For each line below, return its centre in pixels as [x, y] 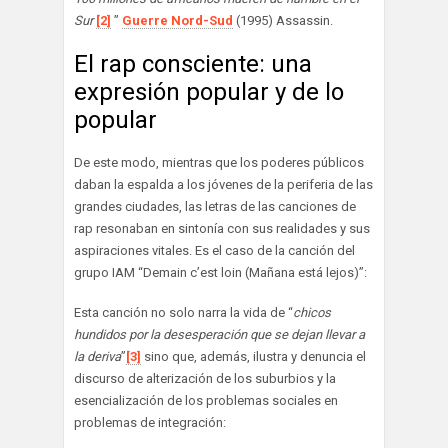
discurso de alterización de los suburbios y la [205, 379]
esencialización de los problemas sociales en [206, 401]
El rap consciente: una [193, 64]
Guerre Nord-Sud [177, 21]
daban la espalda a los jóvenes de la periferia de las [223, 185]
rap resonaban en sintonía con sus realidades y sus [222, 229]
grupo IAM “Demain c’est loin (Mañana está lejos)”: [220, 273]
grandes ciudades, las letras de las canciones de [215, 207]
